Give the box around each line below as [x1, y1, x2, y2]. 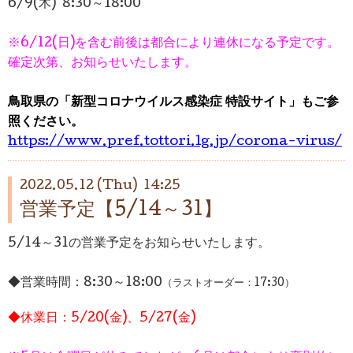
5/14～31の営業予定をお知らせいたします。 [8, 237, 270, 251]
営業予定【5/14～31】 [20, 200, 222, 222]
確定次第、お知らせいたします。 [8, 57, 197, 71]
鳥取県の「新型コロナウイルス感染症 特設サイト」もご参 [8, 96, 339, 110]
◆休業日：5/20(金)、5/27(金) [8, 312, 195, 326]
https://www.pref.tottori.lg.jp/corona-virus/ [8, 136, 342, 150]
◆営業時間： [8, 277, 84, 291]
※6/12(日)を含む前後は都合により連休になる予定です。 [8, 37, 340, 51]
